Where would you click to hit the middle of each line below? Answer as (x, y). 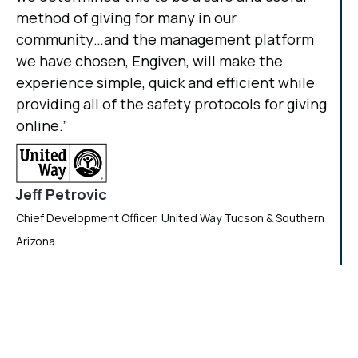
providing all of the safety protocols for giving (171, 103)
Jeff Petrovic (62, 194)
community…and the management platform (165, 39)
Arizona (36, 241)
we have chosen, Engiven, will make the (149, 60)
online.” (42, 125)
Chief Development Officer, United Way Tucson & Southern (170, 217)
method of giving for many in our (126, 17)
